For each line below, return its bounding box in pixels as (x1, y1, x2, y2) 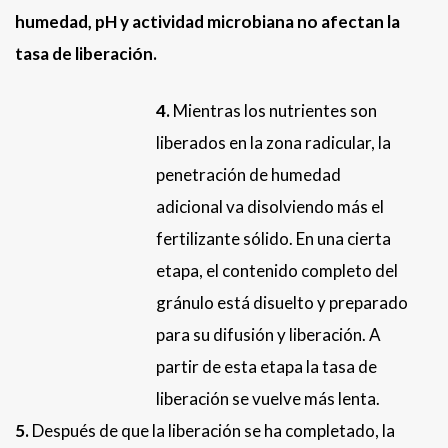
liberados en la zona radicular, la (156, 132, 392, 154)
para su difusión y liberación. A (156, 324, 382, 346)
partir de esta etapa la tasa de (156, 356, 378, 378)
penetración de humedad (156, 164, 342, 186)
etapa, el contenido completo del (156, 260, 399, 282)
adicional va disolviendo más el (156, 196, 385, 218)
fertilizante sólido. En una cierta (156, 228, 392, 250)
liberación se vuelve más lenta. (156, 388, 384, 410)
